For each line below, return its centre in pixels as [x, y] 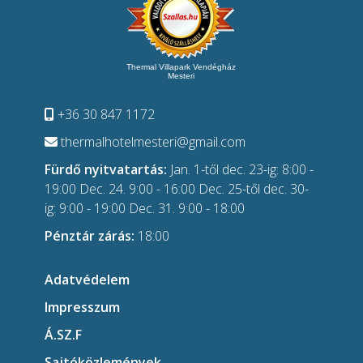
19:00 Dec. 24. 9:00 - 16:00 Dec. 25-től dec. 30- [177, 188]
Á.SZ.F [63, 334]
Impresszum [82, 307]
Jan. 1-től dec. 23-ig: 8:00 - [240, 169]
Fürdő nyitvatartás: [106, 169]
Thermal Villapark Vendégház [181, 66]
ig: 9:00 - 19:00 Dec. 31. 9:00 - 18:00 [145, 208]
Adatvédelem [87, 279]
